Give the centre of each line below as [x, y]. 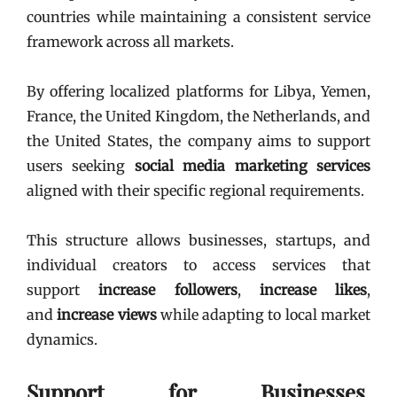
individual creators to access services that [198, 265]
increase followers [168, 290]
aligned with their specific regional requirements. [195, 191]
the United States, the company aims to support [198, 141]
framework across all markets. [130, 42]
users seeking [81, 166]
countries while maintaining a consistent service [198, 17]
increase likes [313, 290]
